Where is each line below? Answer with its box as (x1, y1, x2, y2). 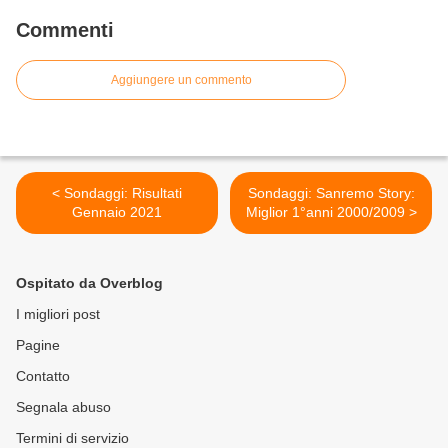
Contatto (16, 368, 70, 385)
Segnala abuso (16, 399, 111, 416)
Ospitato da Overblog (16, 275, 163, 292)
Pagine (16, 337, 60, 354)
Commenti (16, 19, 114, 42)
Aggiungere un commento (110, 73, 252, 88)
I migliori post (16, 306, 100, 323)
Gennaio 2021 (72, 204, 162, 221)
